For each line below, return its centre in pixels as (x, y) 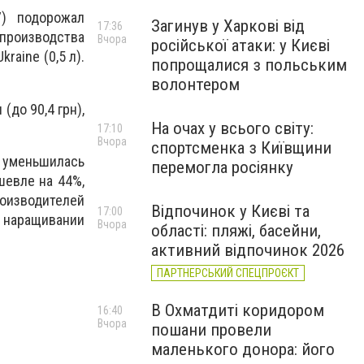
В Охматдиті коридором (238, 310)
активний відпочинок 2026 (248, 250)
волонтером (195, 84)
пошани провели (211, 330)
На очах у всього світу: (232, 128)
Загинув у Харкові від (228, 26)
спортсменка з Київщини (241, 148)
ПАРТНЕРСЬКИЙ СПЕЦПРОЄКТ (228, 273)
